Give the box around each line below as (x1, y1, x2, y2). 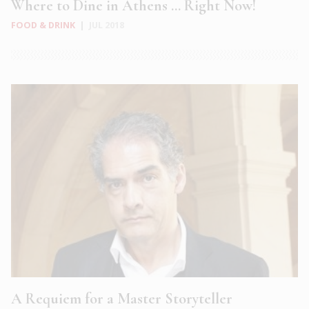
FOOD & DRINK (11, 19, 75, 31)
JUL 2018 (89, 19, 124, 31)
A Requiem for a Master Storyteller (11, 290, 232, 308)
